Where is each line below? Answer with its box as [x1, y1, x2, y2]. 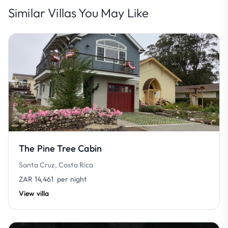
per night [53, 175, 87, 184]
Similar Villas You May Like [8, 5, 149, 20]
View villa [19, 189, 49, 198]
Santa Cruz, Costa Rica [19, 160, 94, 169]
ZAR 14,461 [19, 175, 54, 184]
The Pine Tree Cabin [19, 142, 102, 154]
